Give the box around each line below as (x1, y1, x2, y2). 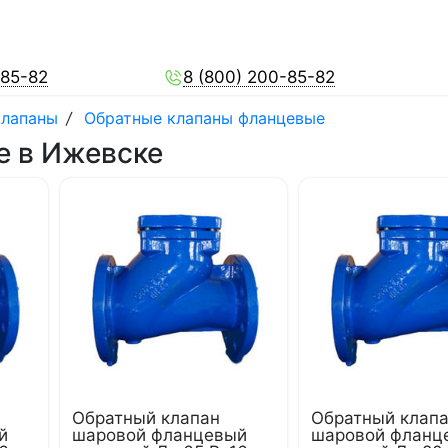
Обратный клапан (72, 408, 220, 428)
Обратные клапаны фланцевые (84, 108, 325, 128)
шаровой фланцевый (72, 425, 247, 445)
